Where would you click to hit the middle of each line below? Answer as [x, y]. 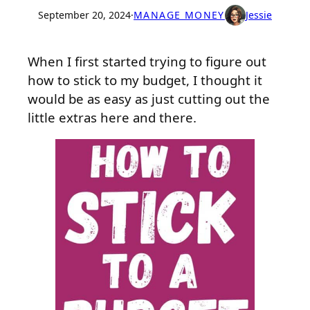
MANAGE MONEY [179, 15]
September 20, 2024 [85, 15]
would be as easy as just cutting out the [149, 98]
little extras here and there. [112, 117]
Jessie [258, 15]
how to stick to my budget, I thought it [145, 80]
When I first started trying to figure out [147, 61]
